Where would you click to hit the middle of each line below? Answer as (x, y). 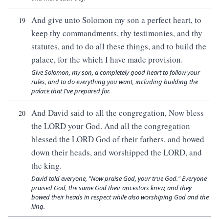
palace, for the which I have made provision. (107, 59)
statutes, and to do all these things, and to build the (119, 46)
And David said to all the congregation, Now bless (118, 113)
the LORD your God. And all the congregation (111, 126)
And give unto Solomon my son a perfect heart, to (116, 20)
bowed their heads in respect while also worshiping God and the (120, 197)
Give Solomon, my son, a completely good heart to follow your (116, 72)
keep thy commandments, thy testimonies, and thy (117, 33)
